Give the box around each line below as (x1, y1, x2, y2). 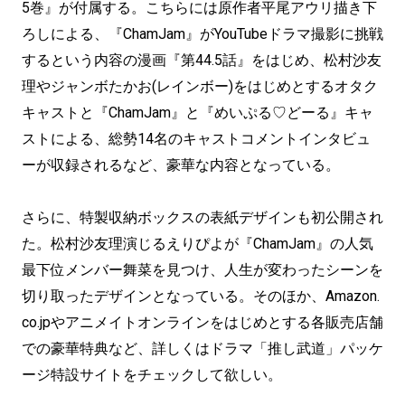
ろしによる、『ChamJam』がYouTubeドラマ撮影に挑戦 (22, 25, 383, 42)
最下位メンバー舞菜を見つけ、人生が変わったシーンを (22, 261, 383, 278)
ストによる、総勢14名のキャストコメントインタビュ (22, 130, 371, 147)
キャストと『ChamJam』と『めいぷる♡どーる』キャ (22, 104, 373, 121)
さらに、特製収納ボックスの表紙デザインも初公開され (22, 209, 383, 226)
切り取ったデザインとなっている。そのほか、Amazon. (22, 287, 380, 305)
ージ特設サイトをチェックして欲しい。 (22, 366, 282, 383)
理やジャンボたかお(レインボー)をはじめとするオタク (22, 78, 378, 95)
